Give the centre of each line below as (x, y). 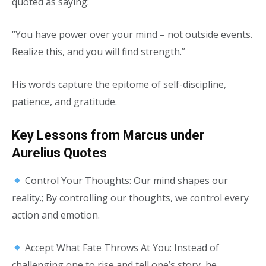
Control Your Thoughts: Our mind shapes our (126, 180)
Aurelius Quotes (59, 153)
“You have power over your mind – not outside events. (132, 34)
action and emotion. (56, 215)
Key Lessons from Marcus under (108, 135)
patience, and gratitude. (64, 102)
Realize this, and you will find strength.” (99, 52)
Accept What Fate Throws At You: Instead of (121, 248)
